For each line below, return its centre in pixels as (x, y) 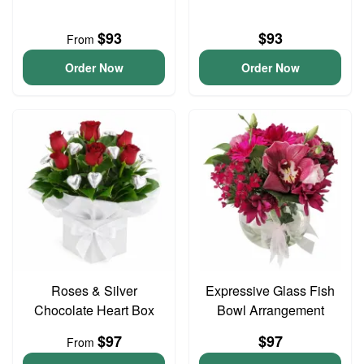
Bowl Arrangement (270, 310)
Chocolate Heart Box (94, 310)
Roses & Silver (94, 290)
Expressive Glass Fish (270, 290)
